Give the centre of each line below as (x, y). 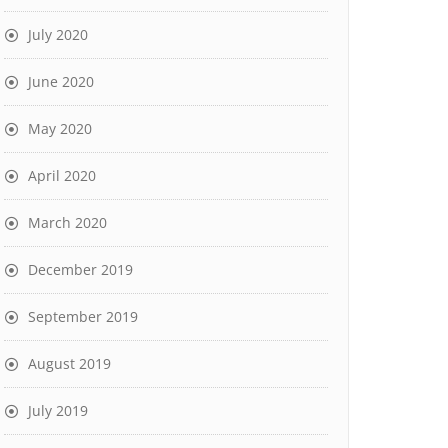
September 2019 (83, 316)
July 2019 (58, 410)
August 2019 (69, 363)
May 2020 (60, 128)
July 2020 (58, 34)
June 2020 (61, 81)
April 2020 (62, 175)
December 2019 (80, 269)
